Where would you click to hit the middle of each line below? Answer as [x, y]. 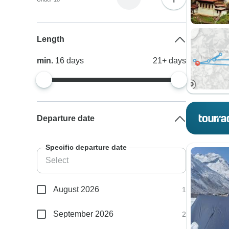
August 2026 [76, 189]
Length [51, 39]
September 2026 [84, 214]
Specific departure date [86, 147]
